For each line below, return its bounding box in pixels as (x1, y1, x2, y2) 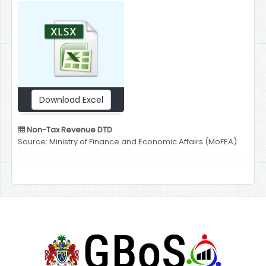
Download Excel (39, 94, 103, 106)
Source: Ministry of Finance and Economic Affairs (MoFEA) (18, 136, 237, 148)
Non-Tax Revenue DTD (27, 124, 113, 136)
